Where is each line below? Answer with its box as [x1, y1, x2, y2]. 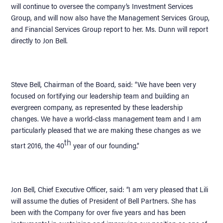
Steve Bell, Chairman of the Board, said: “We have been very [11, 78, 197, 89]
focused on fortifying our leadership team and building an [11, 90, 190, 101]
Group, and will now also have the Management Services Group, [11, 11, 210, 22]
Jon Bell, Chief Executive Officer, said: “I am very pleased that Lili [11, 183, 209, 194]
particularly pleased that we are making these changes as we [11, 124, 201, 135]
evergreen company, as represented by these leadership [11, 101, 183, 112]
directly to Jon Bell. [11, 34, 68, 45]
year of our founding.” [71, 139, 139, 150]
